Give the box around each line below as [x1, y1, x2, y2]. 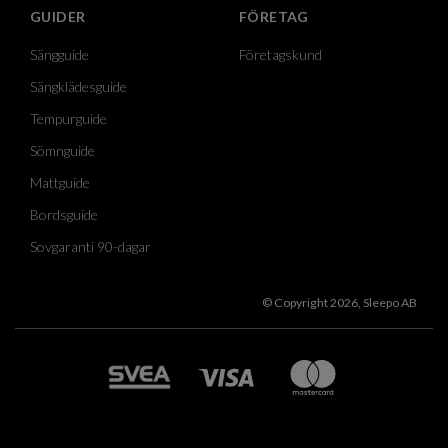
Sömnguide [30, 141, 95, 159]
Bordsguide [30, 205, 98, 223]
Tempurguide [30, 109, 107, 127]
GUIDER [30, 7, 86, 25]
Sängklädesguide [30, 77, 127, 95]
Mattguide [30, 173, 90, 191]
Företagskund [239, 45, 322, 63]
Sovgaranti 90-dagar [30, 237, 151, 255]
